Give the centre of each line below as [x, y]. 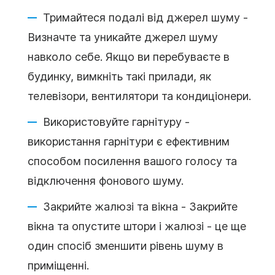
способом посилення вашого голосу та [132, 161]
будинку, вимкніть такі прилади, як [119, 76]
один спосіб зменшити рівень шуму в [126, 246]
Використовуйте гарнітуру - [116, 122]
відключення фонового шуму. [106, 180]
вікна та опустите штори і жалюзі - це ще [137, 226]
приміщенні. [58, 265]
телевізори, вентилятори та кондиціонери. [139, 96]
